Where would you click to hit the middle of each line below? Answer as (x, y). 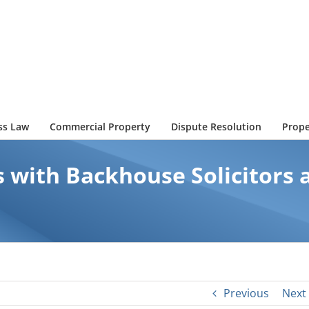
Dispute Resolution (216, 126)
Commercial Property (100, 126)
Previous (246, 293)
